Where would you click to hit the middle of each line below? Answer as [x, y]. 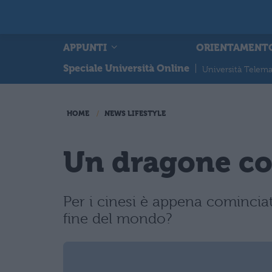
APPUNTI [86, 47]
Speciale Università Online [126, 68]
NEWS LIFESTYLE [135, 114]
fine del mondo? [117, 219]
